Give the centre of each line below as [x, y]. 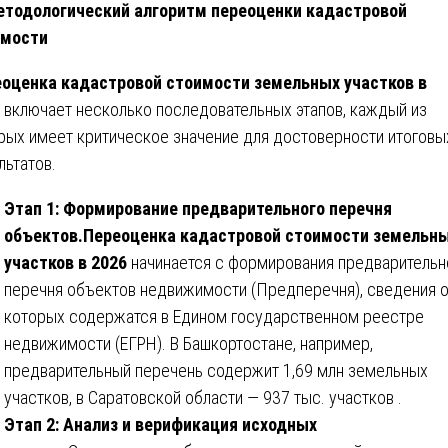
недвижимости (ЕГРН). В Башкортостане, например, [188, 343]
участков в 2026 [65, 262]
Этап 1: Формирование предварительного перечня [198, 208]
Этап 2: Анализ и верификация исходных [160, 424]
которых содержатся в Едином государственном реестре [214, 316]
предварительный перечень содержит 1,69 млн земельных [216, 370]
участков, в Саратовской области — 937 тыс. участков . [203, 397]
